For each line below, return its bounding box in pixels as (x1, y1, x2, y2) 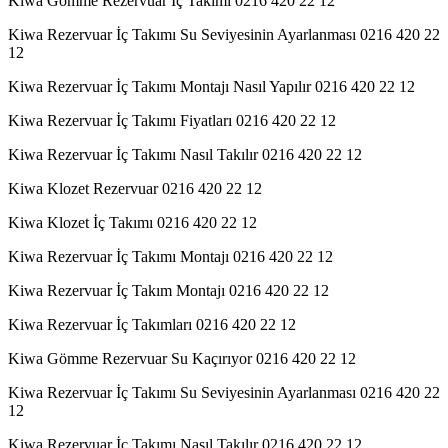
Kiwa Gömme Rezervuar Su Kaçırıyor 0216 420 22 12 (8, 349, 356, 367)
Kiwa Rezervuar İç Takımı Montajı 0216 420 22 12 (8, 247, 333, 265)
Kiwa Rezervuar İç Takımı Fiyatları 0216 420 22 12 (8, 111, 336, 129)
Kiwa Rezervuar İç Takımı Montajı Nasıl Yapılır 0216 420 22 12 (8, 77, 415, 95)
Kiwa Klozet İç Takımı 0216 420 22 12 (8, 213, 257, 231)
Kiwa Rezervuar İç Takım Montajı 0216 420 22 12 (8, 281, 329, 299)
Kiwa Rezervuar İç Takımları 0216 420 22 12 (8, 315, 296, 333)
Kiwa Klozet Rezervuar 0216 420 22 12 (8, 179, 262, 197)
